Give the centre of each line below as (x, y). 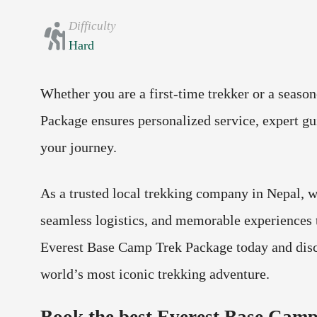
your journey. (79, 148)
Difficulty (92, 26)
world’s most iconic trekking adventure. (155, 274)
